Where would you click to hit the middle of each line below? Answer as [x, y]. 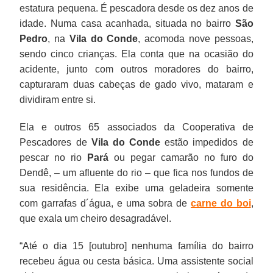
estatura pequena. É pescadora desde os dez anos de [136, 8]
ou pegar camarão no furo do [181, 157]
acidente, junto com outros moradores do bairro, [136, 69]
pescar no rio [54, 157]
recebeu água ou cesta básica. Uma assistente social [136, 261]
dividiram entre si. [58, 99]
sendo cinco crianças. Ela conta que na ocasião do [136, 54]
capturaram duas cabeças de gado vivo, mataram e [136, 84]
